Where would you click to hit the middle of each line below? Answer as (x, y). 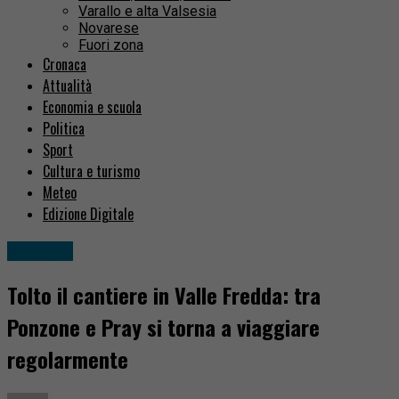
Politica (64, 129)
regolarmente (68, 359)
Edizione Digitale (88, 214)
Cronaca (65, 65)
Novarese (109, 28)
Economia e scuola (92, 107)
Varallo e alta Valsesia (147, 12)
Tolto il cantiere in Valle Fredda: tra (164, 295)
